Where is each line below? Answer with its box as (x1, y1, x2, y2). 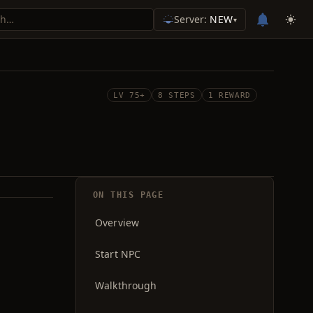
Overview (95, 216, 140, 229)
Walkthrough (95, 279, 157, 292)
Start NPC (95, 247, 141, 261)
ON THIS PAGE (93, 190, 164, 200)
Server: (174, 12, 210, 26)
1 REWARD (208, 90, 251, 100)
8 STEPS (158, 90, 196, 100)
